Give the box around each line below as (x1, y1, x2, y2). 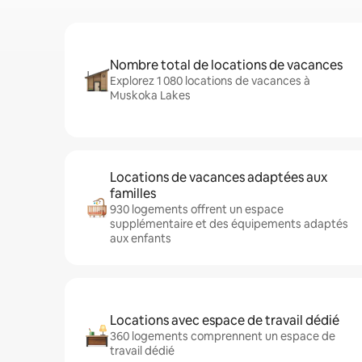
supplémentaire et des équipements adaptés (110, 217, 348, 231)
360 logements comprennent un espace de (110, 329, 335, 343)
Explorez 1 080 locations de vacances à (110, 74, 310, 88)
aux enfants (110, 231, 171, 246)
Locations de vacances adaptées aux (110, 169, 327, 186)
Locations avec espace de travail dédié (110, 312, 339, 329)
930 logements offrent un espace (110, 202, 284, 217)
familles (110, 185, 156, 202)
